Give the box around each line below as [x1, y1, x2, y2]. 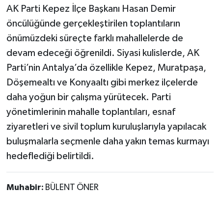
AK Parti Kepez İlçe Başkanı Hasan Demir [6, 3, 176, 14]
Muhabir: [6, 183, 45, 192]
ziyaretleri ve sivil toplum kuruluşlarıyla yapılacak [6, 121, 206, 132]
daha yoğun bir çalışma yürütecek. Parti [6, 92, 171, 102]
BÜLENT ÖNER [45, 183, 98, 192]
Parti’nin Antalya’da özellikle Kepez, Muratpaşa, [6, 62, 206, 73]
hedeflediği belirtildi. [6, 151, 94, 161]
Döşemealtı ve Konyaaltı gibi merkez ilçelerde [6, 77, 198, 87]
